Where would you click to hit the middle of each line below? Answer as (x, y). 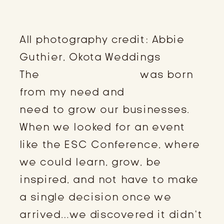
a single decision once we (95, 197)
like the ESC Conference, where (110, 144)
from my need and (74, 92)
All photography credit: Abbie (102, 39)
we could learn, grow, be (90, 162)
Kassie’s (151, 92)
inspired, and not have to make (109, 179)
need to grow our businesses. (105, 109)
